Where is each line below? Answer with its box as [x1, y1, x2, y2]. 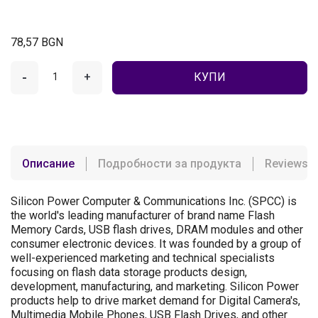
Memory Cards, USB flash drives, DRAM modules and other [11, 222, 303, 236]
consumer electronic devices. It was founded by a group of [11, 236, 302, 251]
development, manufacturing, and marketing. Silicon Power [11, 279, 299, 293]
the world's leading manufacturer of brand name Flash [11, 208, 275, 222]
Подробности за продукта [98, 156, 241, 170]
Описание [22, 156, 75, 170]
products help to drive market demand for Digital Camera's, [11, 293, 300, 307]
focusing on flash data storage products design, [11, 265, 247, 279]
